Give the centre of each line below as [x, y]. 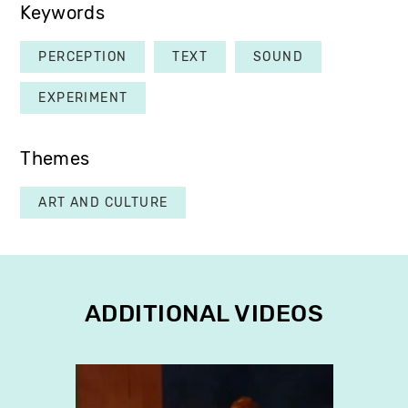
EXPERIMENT [83, 97]
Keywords [62, 13]
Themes [55, 158]
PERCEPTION [83, 56]
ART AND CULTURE [103, 202]
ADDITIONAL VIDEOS [204, 313]
